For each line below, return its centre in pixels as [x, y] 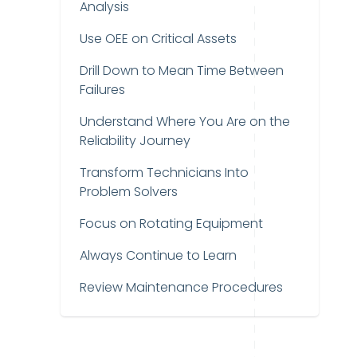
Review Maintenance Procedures [181, 287]
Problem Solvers [129, 192]
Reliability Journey [135, 141]
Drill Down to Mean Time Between [182, 71]
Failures [102, 90]
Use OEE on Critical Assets [158, 39]
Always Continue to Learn [158, 255]
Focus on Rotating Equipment [171, 224]
